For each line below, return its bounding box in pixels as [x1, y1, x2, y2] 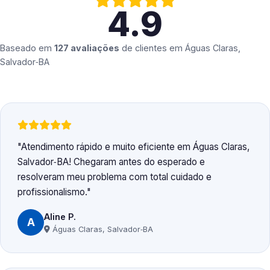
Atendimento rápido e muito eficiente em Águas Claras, [21, 141, 250, 153]
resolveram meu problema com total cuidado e [17, 171, 212, 183]
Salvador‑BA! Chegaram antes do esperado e [17, 156, 205, 168]
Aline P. [44, 211, 76, 222]
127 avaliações [54, 43, 119, 54]
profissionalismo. [17, 186, 87, 198]
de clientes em [119, 43, 185, 54]
